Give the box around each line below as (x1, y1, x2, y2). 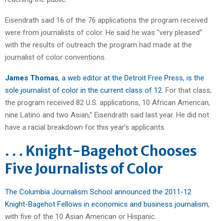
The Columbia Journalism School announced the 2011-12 (5, 187, 191, 196)
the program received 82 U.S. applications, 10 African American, (5, 98, 210, 107)
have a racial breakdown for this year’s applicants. (5, 122, 166, 132)
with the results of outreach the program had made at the (5, 40, 192, 49)
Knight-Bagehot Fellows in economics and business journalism (5, 199, 208, 209)
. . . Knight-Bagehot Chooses (5, 142, 197, 160)
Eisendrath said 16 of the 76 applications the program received (5, 15, 208, 25)
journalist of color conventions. (5, 52, 106, 62)
